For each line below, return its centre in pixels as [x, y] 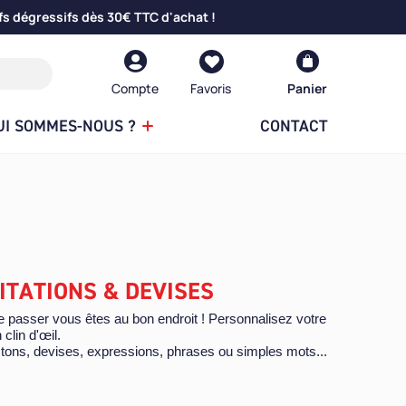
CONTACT [293, 126]
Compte [135, 89]
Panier [307, 89]
